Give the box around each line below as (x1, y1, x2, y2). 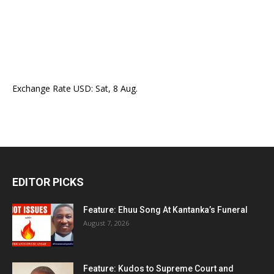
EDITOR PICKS (12, 176, 84, 188)
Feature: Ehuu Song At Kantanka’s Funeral (83, 205, 248, 215)
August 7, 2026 (83, 218, 129, 228)
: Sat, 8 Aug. (91, 83, 138, 94)
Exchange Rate (12, 83, 73, 94)
